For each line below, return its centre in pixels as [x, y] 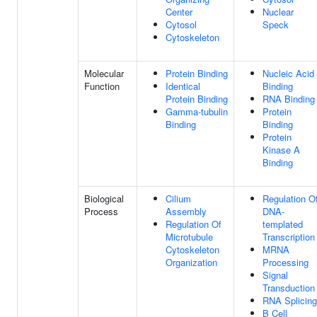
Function [102, 86]
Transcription [289, 237]
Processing [286, 262]
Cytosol [181, 24]
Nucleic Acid [288, 73]
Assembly [186, 211]
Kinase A [281, 150]
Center [179, 12]
